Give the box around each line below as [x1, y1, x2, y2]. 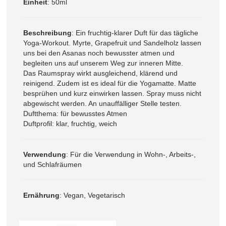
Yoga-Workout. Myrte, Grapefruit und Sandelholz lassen [23, 38, 201, 47]
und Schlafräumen [23, 160, 82, 168]
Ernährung [23, 191, 60, 199]
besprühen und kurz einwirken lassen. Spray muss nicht [23, 89, 201, 97]
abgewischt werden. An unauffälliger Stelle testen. [23, 99, 182, 107]
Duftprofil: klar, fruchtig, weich [23, 119, 117, 128]
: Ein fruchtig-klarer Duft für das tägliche [72, 28, 198, 37]
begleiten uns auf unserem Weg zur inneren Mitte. [23, 59, 183, 67]
